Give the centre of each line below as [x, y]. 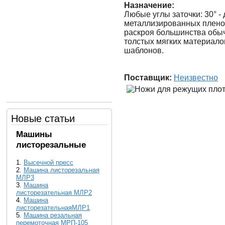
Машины [34, 134]
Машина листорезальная [62, 170]
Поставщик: [148, 77]
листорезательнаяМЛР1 [53, 208]
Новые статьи [43, 119]
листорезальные [51, 145]
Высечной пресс [48, 162]
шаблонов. [144, 50]
